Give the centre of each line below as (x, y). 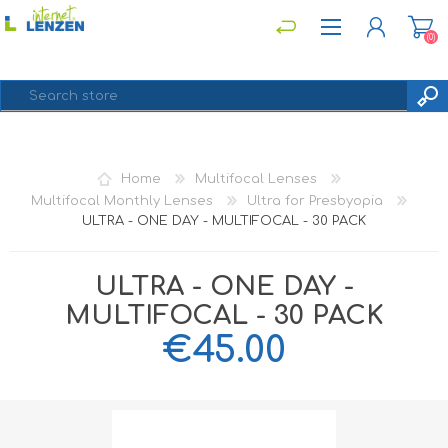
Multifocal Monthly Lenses (122, 201)
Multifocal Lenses (256, 178)
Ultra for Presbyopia (315, 201)
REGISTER (72, 159)
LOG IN (65, 186)
